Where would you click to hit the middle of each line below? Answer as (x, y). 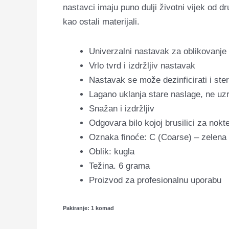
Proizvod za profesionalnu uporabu (155, 180)
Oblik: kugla (112, 151)
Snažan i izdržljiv (122, 108)
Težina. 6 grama (119, 166)
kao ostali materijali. (101, 22)
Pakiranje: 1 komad (88, 208)
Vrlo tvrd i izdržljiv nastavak (142, 65)
